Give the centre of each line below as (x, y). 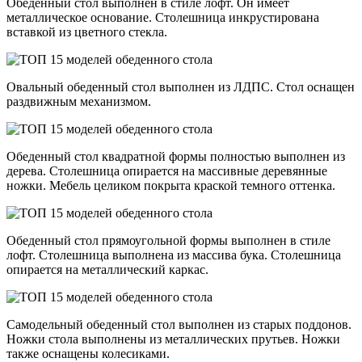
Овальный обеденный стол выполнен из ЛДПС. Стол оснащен (181, 87)
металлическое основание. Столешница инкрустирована (163, 18)
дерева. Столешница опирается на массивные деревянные (167, 171)
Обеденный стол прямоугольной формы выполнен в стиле (168, 241)
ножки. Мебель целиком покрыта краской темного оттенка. (171, 186)
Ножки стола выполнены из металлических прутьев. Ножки (173, 339)
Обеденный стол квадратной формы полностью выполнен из (176, 157)
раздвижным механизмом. (80, 102)
